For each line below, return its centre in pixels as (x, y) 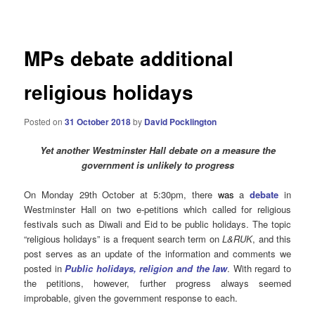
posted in (45, 269)
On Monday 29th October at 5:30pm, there (121, 195)
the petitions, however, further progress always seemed (157, 283)
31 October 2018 (98, 121)
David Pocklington (181, 121)
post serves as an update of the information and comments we (157, 254)
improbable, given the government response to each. (131, 298)
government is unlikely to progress (157, 165)
